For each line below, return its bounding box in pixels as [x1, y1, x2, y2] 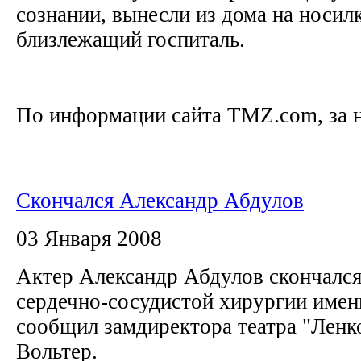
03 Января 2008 [16, 226, 162, 251]
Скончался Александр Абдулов [16, 188, 304, 213]
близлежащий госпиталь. [16, 27, 256, 52]
